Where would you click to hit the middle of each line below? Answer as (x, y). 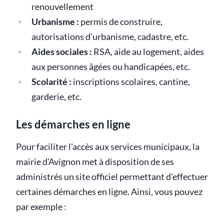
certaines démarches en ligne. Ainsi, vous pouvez (109, 191)
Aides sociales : (61, 51)
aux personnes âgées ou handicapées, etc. (110, 66)
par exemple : (41, 206)
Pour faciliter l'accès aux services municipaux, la (108, 146)
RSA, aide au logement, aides (148, 51)
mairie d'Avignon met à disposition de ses (95, 161)
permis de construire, (120, 21)
